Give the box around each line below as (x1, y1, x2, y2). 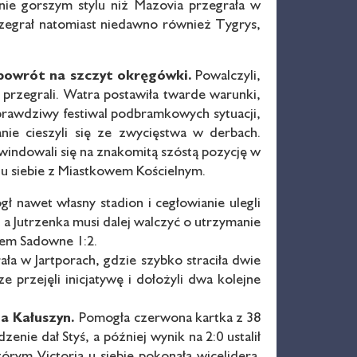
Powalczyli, (191, 65, 261, 83)
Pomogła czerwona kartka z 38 (79, 308, 261, 325)
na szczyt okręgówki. (49, 65, 192, 83)
